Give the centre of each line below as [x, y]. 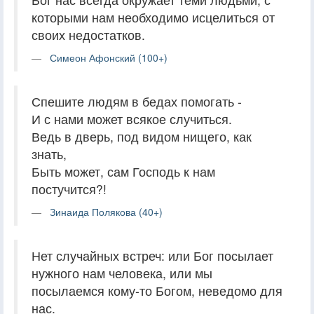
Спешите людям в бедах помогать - [137, 101]
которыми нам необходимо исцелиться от [153, 17]
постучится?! [69, 189]
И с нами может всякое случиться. [132, 118]
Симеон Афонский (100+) [109, 57]
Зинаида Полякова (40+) [106, 211]
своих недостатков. [88, 34]
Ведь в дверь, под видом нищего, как [142, 136]
